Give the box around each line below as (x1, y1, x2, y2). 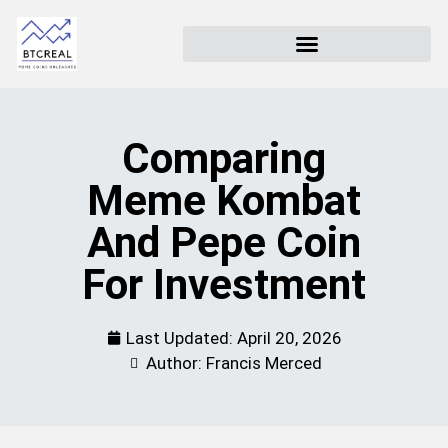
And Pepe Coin (87, 217, 361, 267)
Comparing (122, 133, 326, 183)
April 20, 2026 (236, 327, 342, 348)
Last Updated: (125, 327, 237, 348)
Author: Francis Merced (145, 352, 322, 373)
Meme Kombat (87, 175, 361, 225)
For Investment (82, 259, 366, 309)
